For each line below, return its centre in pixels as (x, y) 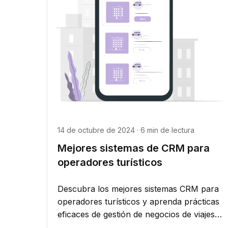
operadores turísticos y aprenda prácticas (138, 201)
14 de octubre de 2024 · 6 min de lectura (126, 130)
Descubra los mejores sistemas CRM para (138, 189)
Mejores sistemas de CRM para (134, 148)
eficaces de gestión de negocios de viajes (136, 214)
